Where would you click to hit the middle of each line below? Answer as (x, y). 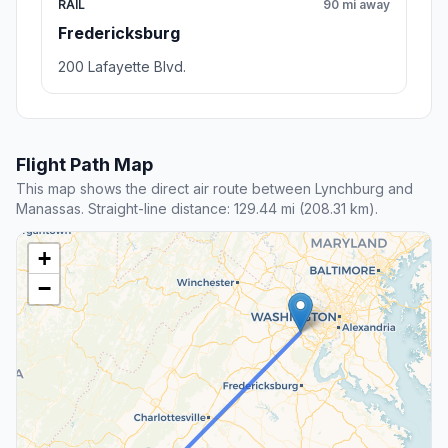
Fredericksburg (119, 33)
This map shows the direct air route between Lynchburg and (214, 189)
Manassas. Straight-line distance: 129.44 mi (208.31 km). (197, 209)
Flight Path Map (84, 165)
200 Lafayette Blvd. (122, 67)
